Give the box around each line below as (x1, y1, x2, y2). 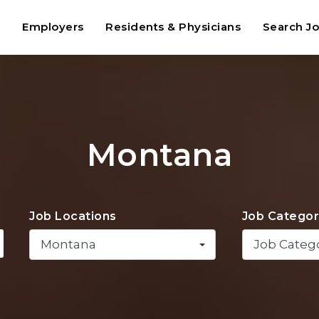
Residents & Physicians (105, 20, 241, 33)
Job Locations (29, 209, 117, 223)
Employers (22, 20, 84, 33)
